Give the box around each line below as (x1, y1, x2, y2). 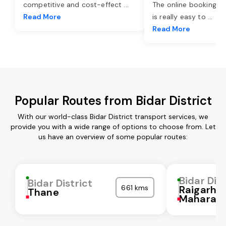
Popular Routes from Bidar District (14, 92, 212, 108)
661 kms (121, 183, 149, 192)
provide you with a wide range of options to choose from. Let (10, 122, 216, 131)
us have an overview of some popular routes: (38, 132, 188, 141)
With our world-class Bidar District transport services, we (18, 111, 208, 121)
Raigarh (179, 183, 217, 196)
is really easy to (152, 12, 208, 21)
